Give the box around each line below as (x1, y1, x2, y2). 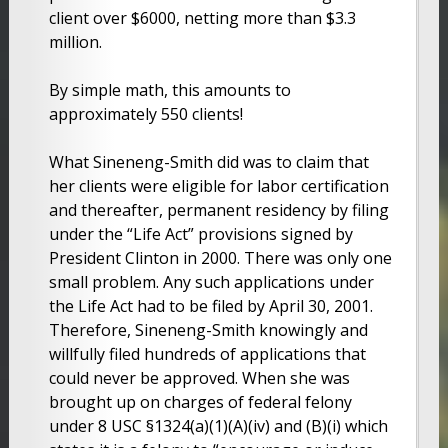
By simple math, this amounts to (48, 78, 291, 101)
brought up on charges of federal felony (48, 390, 352, 413)
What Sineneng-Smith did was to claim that (48, 150, 369, 173)
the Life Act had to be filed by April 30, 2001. (48, 294, 373, 317)
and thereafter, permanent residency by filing (48, 198, 389, 221)
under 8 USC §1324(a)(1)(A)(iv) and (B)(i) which (48, 414, 388, 437)
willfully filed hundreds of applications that (48, 342, 366, 365)
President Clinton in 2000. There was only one (48, 246, 392, 269)
